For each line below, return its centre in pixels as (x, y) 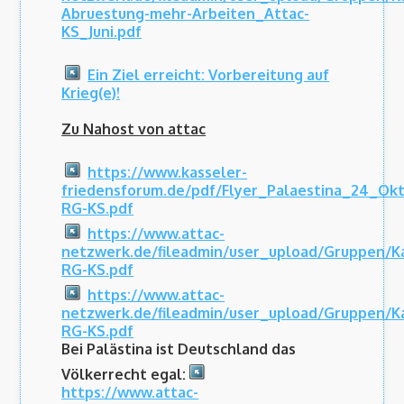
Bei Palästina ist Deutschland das (179, 349)
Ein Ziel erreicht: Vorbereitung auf (209, 75)
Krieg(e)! (91, 93)
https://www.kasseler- (168, 173)
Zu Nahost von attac (134, 129)
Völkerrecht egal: (124, 375)
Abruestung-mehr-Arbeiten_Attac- (186, 14)
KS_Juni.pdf (102, 32)
